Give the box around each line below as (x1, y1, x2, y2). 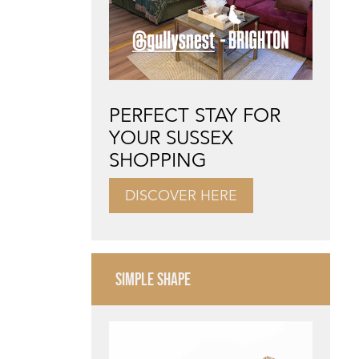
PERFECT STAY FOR (109, 103, 280, 127)
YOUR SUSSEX (109, 125, 233, 150)
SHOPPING (109, 147, 207, 172)
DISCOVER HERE (125, 185, 237, 204)
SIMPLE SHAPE (115, 268, 191, 289)
